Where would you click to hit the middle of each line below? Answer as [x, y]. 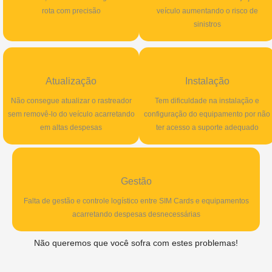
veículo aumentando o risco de [207, 11]
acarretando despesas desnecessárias [136, 215]
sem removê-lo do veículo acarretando [71, 114]
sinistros [207, 25]
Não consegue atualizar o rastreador [71, 101]
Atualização [71, 81]
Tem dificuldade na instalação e [207, 101]
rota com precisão [71, 11]
